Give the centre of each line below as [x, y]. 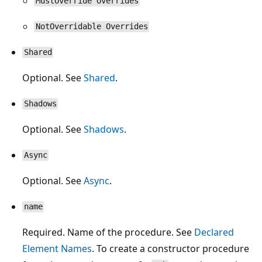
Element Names [57, 248]
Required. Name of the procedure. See [108, 232]
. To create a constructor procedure [170, 248]
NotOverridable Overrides [92, 27]
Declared [214, 232]
